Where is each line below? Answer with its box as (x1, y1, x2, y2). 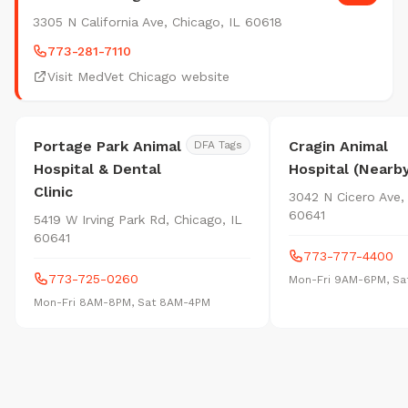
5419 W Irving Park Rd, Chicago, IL (34, 212, 242, 227)
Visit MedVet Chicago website (47, 69, 229, 84)
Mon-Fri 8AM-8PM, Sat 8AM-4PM (34, 296, 210, 309)
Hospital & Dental (34, 160, 161, 178)
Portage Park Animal (34, 138, 181, 155)
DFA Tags (194, 138, 242, 151)
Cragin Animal (289, 138, 388, 155)
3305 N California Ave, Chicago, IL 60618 (33, 15, 282, 29)
